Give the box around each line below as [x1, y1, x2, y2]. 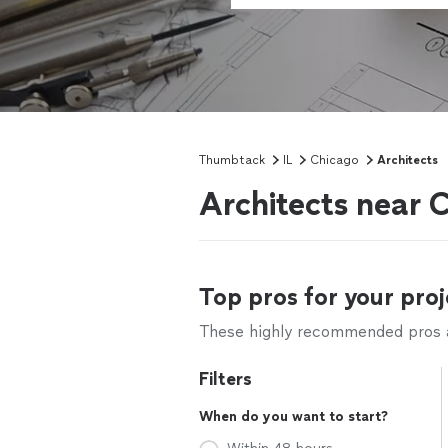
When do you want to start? [199, 408, 388, 425]
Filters [199, 368, 252, 390]
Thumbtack [199, 153, 265, 167]
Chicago [310, 153, 359, 167]
